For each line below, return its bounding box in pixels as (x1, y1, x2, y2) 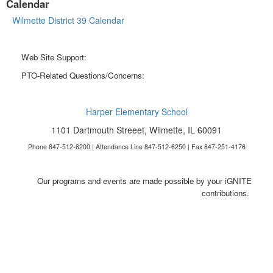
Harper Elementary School (85, 105, 188, 118)
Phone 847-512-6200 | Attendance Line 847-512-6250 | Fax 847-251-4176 (27, 141, 246, 151)
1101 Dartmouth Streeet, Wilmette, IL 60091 (51, 123, 222, 136)
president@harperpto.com (147, 69, 238, 81)
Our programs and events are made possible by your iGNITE (37, 174, 252, 186)
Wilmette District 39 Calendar (12, 13, 124, 26)
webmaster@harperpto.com (89, 51, 187, 63)
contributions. (202, 186, 252, 199)
